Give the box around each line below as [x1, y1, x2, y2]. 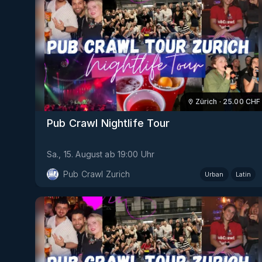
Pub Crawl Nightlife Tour [47, 116, 170, 129]
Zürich [195, 97, 218, 106]
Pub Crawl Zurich [63, 168, 130, 179]
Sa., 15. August [47, 149, 103, 159]
